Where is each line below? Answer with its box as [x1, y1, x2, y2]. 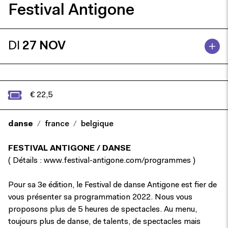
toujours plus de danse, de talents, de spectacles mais [8, 218, 201, 226]
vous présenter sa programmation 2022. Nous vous [8, 193, 192, 202]
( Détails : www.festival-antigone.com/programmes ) [8, 157, 195, 165]
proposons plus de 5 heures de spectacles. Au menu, [8, 206, 197, 214]
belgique [81, 120, 113, 128]
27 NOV [22, 40, 66, 52]
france [45, 120, 69, 128]
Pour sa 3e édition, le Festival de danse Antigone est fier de [8, 181, 217, 189]
